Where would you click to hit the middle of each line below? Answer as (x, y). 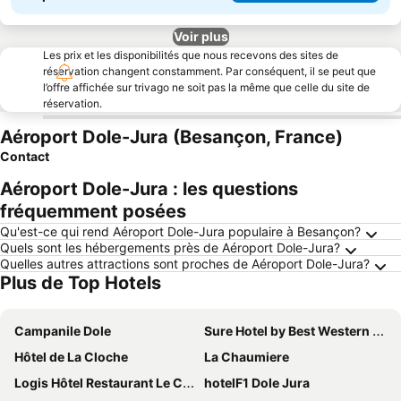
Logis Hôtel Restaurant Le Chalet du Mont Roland (98, 383)
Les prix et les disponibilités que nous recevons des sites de (191, 55)
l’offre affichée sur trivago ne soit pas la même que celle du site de (206, 87)
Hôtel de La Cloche (71, 357)
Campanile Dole (63, 331)
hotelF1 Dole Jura (257, 383)
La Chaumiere (247, 357)
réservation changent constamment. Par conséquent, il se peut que (209, 71)
